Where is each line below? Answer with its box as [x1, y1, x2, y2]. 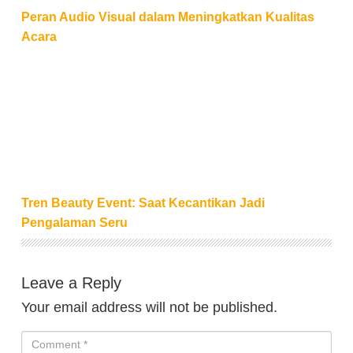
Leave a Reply [21, 274, 121, 292]
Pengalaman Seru [21, 216, 128, 230]
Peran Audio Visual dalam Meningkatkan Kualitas [21, 10, 314, 24]
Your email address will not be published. [21, 299, 277, 316]
